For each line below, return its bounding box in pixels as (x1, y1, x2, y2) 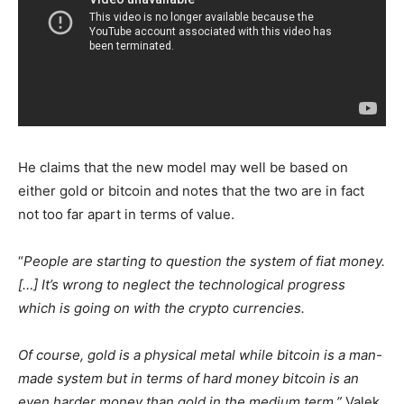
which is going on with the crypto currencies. (18, 299, 305, 317)
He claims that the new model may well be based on (18, 159, 348, 177)
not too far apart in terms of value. (18, 206, 234, 224)
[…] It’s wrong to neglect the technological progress (18, 276, 345, 294)
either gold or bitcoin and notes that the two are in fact (18, 182, 364, 200)
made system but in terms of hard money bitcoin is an (18, 370, 359, 388)
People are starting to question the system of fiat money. (23, 252, 385, 271)
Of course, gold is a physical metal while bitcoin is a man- (18, 346, 382, 364)
